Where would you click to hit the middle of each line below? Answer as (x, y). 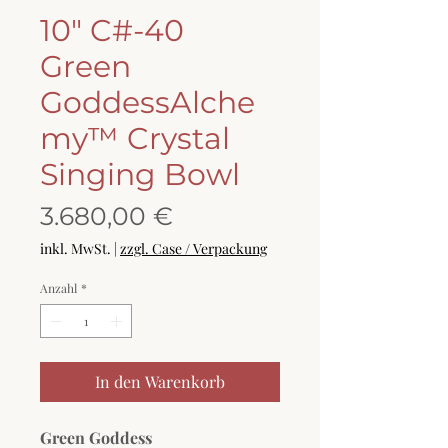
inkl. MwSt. (75, 249)
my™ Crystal (135, 139)
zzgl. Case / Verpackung (193, 249)
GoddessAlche (147, 103)
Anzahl (58, 288)
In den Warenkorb (160, 382)
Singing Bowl (140, 175)
